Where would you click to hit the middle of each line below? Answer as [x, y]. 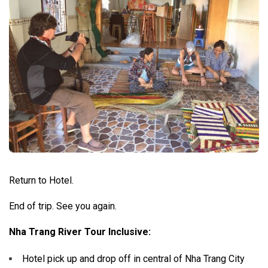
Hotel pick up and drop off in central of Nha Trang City [133, 259]
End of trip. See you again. [63, 206]
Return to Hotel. [41, 180]
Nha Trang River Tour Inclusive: [80, 232]
